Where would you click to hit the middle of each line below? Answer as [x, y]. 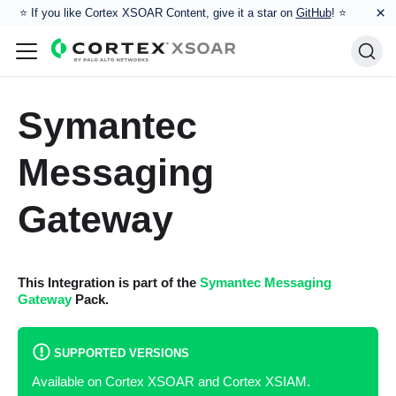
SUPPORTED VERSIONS [121, 353]
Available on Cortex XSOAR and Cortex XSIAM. [171, 381]
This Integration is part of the [108, 282]
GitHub [313, 13]
